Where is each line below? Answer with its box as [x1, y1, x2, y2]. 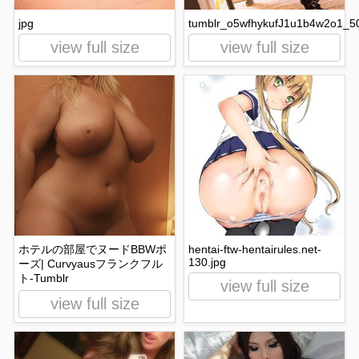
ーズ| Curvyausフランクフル [18, 257, 163, 270]
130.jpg [188, 256, 226, 268]
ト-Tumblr [18, 272, 69, 284]
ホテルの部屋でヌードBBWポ [18, 243, 167, 256]
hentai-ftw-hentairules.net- [188, 243, 321, 256]
